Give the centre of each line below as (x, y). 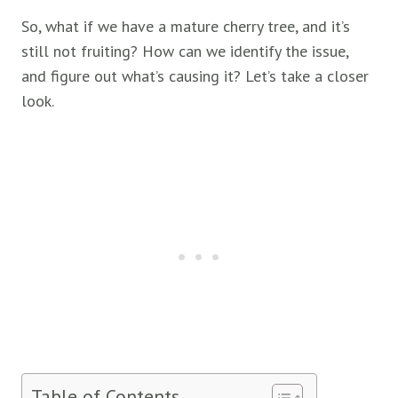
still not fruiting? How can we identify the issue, (185, 51)
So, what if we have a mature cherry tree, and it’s (186, 26)
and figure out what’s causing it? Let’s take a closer (195, 76)
